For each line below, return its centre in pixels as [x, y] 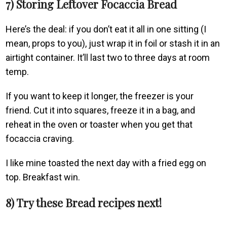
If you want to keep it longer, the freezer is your [100, 96]
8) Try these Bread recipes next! [84, 202]
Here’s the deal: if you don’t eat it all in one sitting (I [106, 29]
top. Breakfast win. [43, 177]
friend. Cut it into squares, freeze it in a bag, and [101, 110]
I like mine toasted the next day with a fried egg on [106, 163]
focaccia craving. [40, 138]
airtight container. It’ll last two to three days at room [108, 57]
